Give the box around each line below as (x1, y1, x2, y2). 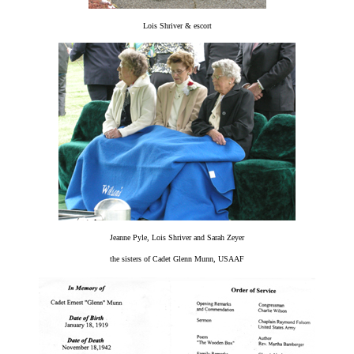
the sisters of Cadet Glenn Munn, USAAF (110, 254, 244, 263)
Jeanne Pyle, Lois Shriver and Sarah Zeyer (110, 233, 244, 242)
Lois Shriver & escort (142, 21, 212, 30)
